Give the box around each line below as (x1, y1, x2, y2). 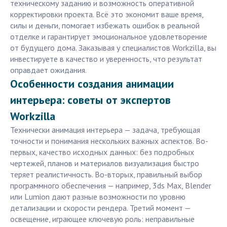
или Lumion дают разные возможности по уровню (10, 192, 185, 202)
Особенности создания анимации (10, 77, 174, 91)
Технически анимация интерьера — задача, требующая (10, 125, 200, 135)
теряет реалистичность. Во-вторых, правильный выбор (10, 169, 202, 180)
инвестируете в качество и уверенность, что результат (10, 54, 202, 64)
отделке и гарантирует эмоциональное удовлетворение (10, 31, 207, 42)
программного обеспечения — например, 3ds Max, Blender (10, 180, 211, 191)
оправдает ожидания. (10, 65, 87, 75)
